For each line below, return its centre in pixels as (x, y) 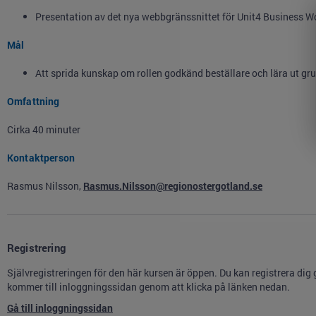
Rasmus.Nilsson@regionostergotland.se (173, 186)
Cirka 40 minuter (44, 129)
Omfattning (34, 101)
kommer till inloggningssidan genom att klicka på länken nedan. (148, 287)
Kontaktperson (41, 158)
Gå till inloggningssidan (60, 308)
